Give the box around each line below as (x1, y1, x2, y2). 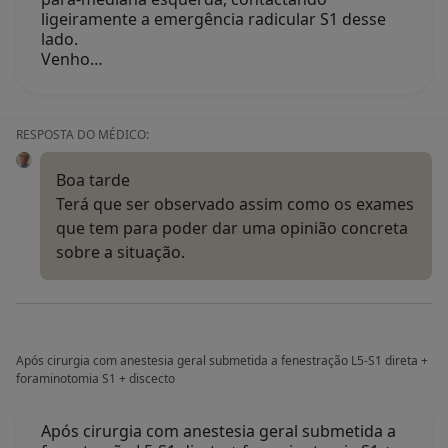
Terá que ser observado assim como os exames (56, 192, 414, 215)
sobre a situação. (56, 240, 185, 263)
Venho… (41, 47, 103, 70)
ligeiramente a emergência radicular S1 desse (41, 7, 386, 30)
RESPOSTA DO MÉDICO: (16, 125, 149, 143)
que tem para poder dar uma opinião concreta (56, 216, 408, 239)
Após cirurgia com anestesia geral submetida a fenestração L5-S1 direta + (16, 351, 428, 369)
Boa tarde (56, 168, 130, 191)
